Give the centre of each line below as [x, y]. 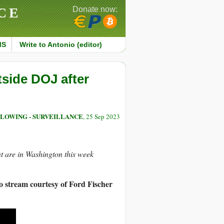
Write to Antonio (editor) [60, 44]
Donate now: [95, 9]
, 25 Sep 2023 [101, 117]
